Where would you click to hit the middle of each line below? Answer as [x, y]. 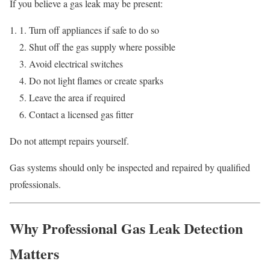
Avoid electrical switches [76, 63]
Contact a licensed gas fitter [81, 114]
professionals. [35, 184]
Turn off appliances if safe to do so [94, 30]
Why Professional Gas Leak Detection [126, 228]
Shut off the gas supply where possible [102, 46]
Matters [34, 253]
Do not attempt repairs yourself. [69, 140]
